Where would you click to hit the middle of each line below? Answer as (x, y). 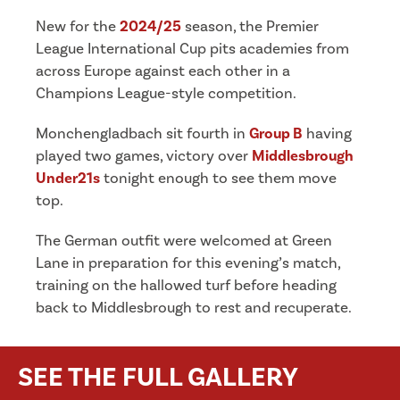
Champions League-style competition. (166, 94)
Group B (276, 134)
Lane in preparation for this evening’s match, (188, 264)
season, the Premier (250, 27)
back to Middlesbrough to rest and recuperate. (194, 308)
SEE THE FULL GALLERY (158, 378)
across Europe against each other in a (163, 72)
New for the (78, 27)
